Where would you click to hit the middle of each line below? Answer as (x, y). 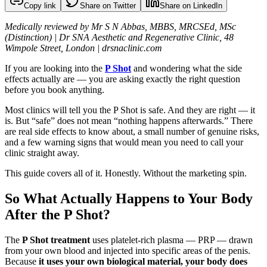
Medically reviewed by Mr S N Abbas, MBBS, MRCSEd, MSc (120, 26)
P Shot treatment (56, 240)
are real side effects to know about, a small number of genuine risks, (132, 131)
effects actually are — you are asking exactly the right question (122, 79)
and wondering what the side (187, 68)
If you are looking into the (55, 68)
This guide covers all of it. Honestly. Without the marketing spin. (126, 173)
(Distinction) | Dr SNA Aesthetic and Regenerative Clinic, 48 (119, 37)
